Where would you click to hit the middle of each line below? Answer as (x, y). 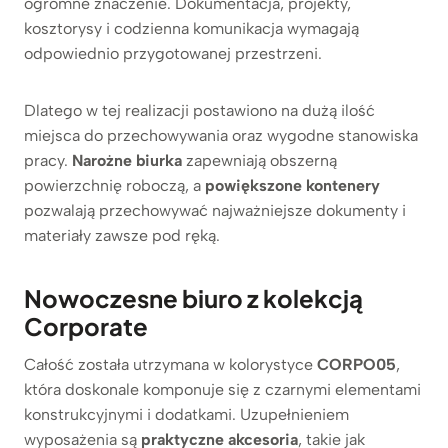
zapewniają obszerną (259, 160)
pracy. (48, 160)
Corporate (86, 325)
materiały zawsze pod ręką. (122, 235)
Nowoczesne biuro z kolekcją (193, 297)
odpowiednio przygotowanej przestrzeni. (173, 53)
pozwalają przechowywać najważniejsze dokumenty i (215, 210)
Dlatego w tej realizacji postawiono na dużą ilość (199, 110)
